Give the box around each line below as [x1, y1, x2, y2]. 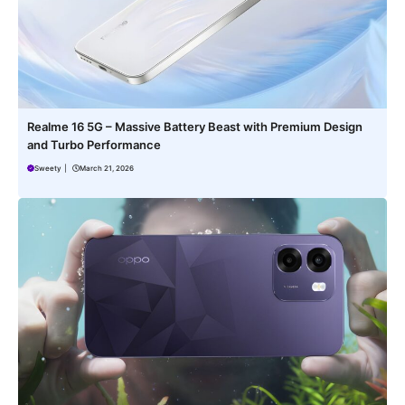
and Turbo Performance [27, 137, 161, 153]
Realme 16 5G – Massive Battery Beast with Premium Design [27, 119, 363, 135]
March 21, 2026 [80, 164, 134, 174]
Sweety [34, 164, 61, 174]
